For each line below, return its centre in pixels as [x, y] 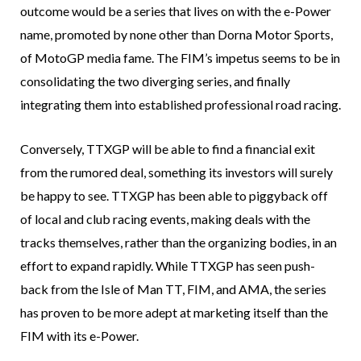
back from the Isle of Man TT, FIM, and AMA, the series [173, 288]
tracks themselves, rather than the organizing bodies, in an [178, 242]
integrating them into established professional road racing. [180, 104]
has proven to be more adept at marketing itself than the [174, 312]
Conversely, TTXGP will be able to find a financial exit [168, 148]
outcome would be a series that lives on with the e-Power [176, 10]
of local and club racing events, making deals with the [165, 218]
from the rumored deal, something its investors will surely [176, 172]
